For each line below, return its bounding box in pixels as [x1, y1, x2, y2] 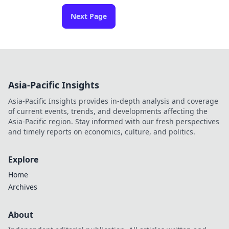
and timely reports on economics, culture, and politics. [8, 127, 195, 136]
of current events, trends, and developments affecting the [8, 106, 208, 116]
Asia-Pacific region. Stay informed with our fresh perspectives [8, 117, 219, 126]
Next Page [71, 11, 107, 21]
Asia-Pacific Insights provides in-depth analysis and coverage [8, 96, 218, 106]
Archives [8, 182, 37, 192]
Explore [8, 154, 38, 165]
